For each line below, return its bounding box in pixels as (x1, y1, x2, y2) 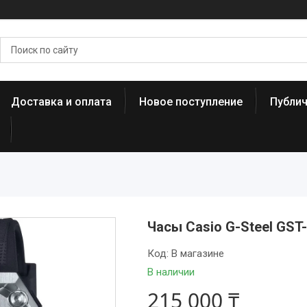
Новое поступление (139, 95, 243, 108)
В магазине (171, 247, 224, 260)
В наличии (147, 266, 195, 278)
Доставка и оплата (11, 95, 112, 108)
